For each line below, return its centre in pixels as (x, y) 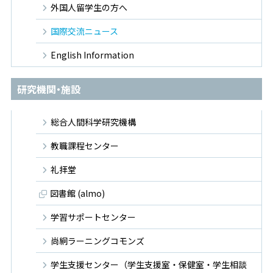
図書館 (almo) (77, 193)
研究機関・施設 (49, 89)
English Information (92, 55)
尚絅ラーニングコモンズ (97, 241)
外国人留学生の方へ (89, 8)
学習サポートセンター (93, 217)
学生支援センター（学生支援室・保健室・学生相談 (149, 265)
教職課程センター (85, 146)
